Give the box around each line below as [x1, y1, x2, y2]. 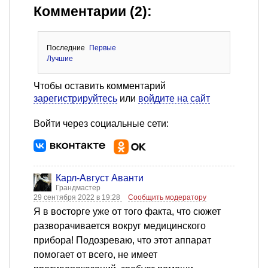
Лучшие [46, 54, 73, 63]
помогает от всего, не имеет [33, 249, 157, 260]
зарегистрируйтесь [33, 93, 117, 104]
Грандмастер [56, 184, 100, 193]
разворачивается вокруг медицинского [33, 221, 206, 232]
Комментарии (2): [33, 4, 152, 20]
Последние [46, 44, 85, 53]
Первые [89, 44, 117, 53]
